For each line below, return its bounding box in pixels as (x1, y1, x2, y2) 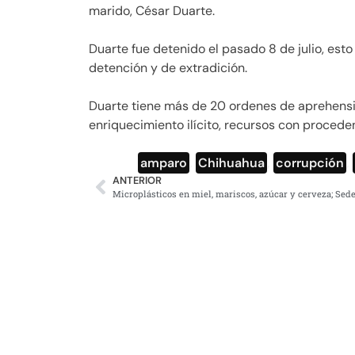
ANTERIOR (113, 174, 162, 188)
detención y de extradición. (89, 59, 247, 77)
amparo (139, 155, 187, 172)
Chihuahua (197, 155, 265, 172)
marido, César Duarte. (89, 2, 215, 20)
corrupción (275, 155, 344, 172)
